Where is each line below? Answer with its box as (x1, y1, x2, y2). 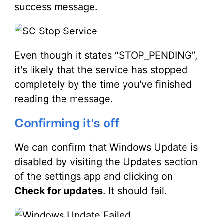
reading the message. (15, 93, 113, 105)
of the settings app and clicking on (15, 170, 173, 183)
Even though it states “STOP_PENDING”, (15, 49, 198, 62)
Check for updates (15, 185, 103, 197)
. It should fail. (103, 185, 167, 197)
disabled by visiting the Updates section (15, 156, 198, 168)
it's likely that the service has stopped (15, 64, 187, 76)
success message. (15, 1, 98, 13)
